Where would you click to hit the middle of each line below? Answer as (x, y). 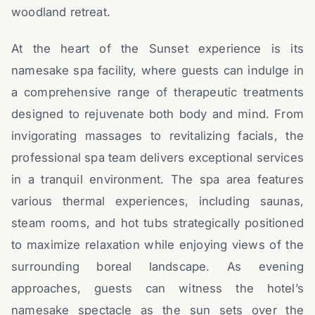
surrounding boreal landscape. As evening (157, 267)
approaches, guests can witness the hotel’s (157, 289)
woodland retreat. (61, 12)
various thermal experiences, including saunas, (157, 201)
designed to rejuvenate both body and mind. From (157, 114)
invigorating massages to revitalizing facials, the (157, 136)
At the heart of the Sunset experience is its (157, 49)
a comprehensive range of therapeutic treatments (157, 92)
